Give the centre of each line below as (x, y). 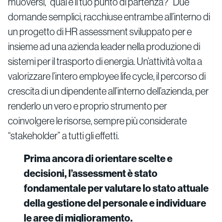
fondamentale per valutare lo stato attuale (116, 188)
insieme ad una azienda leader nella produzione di (104, 46)
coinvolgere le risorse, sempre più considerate (97, 120)
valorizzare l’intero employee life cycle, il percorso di (107, 76)
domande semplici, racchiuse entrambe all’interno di (109, 16)
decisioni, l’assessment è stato (91, 173)
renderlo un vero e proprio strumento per (87, 106)
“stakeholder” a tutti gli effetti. (63, 135)
